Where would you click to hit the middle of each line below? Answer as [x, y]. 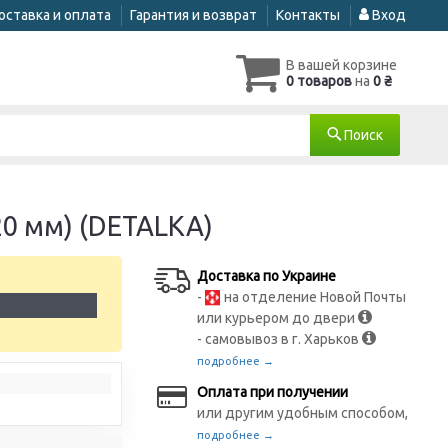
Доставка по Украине [267, 276]
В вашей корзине [341, 65]
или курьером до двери [278, 318]
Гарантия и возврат [193, 15]
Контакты [308, 15]
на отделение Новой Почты [314, 297]
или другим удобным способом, [303, 413]
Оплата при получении [273, 392]
